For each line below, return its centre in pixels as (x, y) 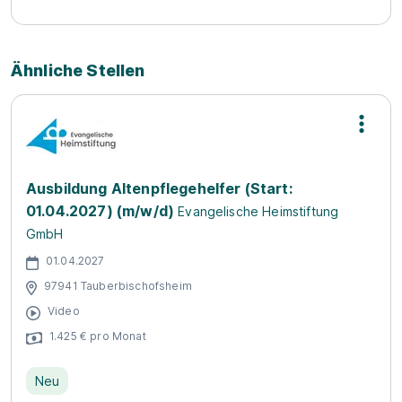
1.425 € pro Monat (98, 336)
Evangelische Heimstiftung (258, 211)
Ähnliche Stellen (78, 70)
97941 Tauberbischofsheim (118, 286)
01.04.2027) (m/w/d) (100, 210)
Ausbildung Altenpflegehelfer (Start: (159, 188)
